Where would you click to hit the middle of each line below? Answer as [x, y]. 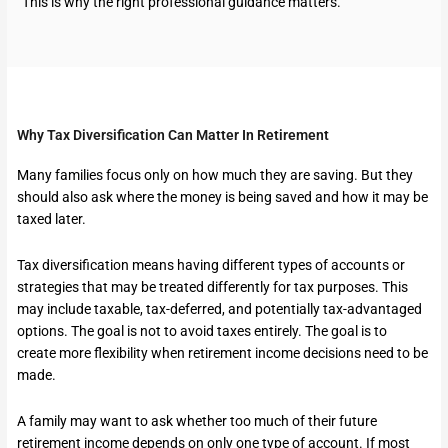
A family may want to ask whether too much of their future [197, 420]
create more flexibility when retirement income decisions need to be [223, 352]
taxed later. [52, 218]
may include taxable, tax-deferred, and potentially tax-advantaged [220, 308]
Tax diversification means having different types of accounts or [211, 264]
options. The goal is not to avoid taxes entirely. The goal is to [202, 330]
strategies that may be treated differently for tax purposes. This [213, 286]
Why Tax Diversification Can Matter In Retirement [173, 134]
